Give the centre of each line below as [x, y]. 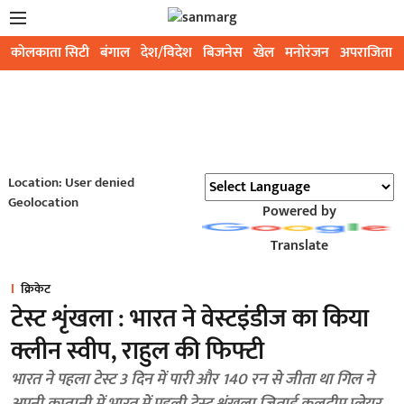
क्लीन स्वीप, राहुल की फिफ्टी [138, 351]
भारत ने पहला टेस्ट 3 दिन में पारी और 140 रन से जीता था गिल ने [174, 380]
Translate [299, 246]
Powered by [299, 211]
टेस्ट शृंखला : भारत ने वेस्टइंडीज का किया [190, 319]
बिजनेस [223, 53]
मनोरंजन [307, 53]
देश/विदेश [166, 53]
